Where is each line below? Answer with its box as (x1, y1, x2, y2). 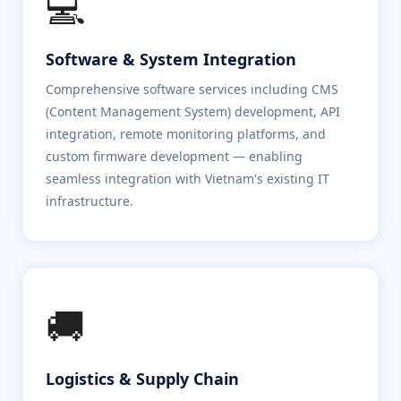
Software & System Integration (46, 48, 296, 70)
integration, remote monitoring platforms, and (46, 125, 326, 142)
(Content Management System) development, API (46, 103, 340, 120)
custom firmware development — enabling (46, 148, 303, 165)
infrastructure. (46, 192, 133, 209)
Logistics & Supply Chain (46, 368, 239, 389)
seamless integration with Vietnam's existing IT (46, 170, 329, 187)
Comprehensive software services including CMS (46, 81, 338, 98)
